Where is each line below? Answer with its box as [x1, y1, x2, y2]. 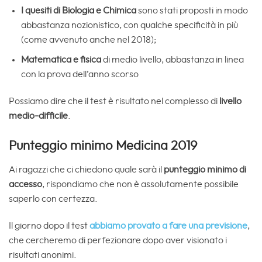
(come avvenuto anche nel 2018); [20, 35, 156, 44]
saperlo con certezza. [9, 194, 98, 204]
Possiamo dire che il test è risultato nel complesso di [9, 96, 219, 106]
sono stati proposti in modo [136, 5, 248, 15]
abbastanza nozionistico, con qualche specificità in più [20, 20, 238, 30]
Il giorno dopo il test [9, 220, 89, 230]
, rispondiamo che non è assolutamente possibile [42, 179, 239, 189]
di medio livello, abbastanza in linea [101, 55, 244, 65]
